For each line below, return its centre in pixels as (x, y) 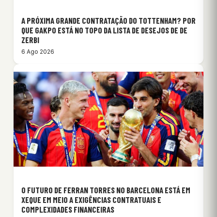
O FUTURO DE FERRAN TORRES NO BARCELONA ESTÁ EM (106, 190)
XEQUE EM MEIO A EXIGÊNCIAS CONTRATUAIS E (91, 200)
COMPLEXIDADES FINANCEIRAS (68, 209)
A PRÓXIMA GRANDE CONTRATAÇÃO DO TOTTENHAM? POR (108, 21)
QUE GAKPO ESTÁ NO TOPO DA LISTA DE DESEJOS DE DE (104, 30)
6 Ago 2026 (38, 52)
